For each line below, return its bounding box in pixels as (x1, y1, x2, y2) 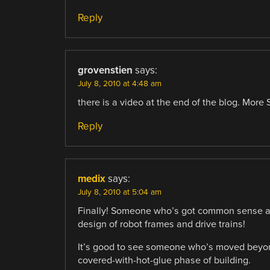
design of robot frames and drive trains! (77, 218, 245, 230)
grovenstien (77, 63, 133, 77)
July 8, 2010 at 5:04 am (77, 187, 162, 197)
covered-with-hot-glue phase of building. (77, 254, 251, 267)
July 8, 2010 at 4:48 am (77, 78, 162, 89)
